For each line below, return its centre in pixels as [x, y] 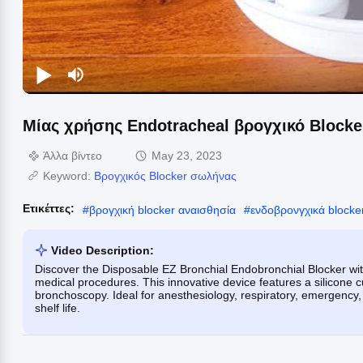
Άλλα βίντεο [73, 155]
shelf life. [58, 307]
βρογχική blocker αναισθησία [162, 209]
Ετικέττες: [49, 208]
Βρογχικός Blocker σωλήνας [165, 175]
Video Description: [102, 250]
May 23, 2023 [187, 155]
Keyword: [68, 175]
